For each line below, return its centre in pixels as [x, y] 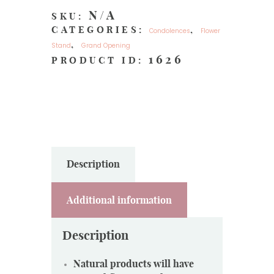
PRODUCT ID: [100, 60]
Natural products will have [134, 264]
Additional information [119, 200]
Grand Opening [106, 46]
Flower [210, 31]
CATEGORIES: [100, 30]
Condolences [170, 31]
